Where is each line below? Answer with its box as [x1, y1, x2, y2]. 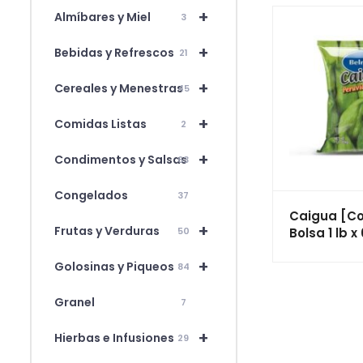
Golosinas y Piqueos [54, 258, 174, 275]
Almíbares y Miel [54, 8, 151, 25]
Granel [54, 293, 95, 310]
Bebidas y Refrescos [54, 44, 174, 61]
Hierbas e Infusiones [54, 329, 174, 346]
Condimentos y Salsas [54, 151, 187, 168]
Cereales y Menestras [54, 79, 183, 96]
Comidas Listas [54, 115, 147, 132]
